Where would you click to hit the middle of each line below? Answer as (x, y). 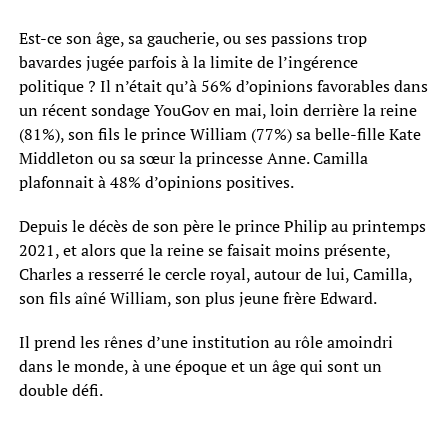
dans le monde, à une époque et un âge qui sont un (200, 365)
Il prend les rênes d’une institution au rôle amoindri (205, 341)
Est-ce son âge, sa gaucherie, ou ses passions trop (192, 37)
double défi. (60, 389)
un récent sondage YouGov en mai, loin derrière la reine (217, 109)
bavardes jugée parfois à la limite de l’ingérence (188, 61)
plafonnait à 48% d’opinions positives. (156, 181)
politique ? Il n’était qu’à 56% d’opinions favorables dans (223, 85)
